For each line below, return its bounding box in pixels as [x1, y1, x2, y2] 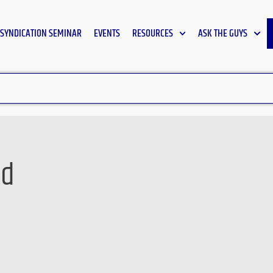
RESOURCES [132, 26, 173, 41]
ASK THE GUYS [198, 26, 248, 41]
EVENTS [93, 26, 120, 41]
